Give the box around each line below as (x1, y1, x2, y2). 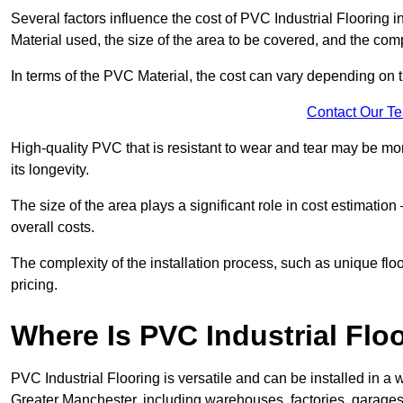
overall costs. (11, 219, 94, 236)
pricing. (11, 277, 58, 293)
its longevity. (11, 162, 89, 178)
